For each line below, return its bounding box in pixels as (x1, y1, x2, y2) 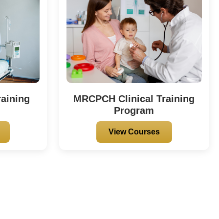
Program (114, 105, 154, 116)
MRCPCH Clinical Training (73, 93, 195, 104)
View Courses (108, 127, 160, 136)
